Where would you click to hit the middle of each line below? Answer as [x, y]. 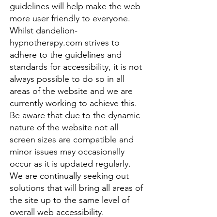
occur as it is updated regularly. [70, 164]
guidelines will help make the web [75, 6]
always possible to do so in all [67, 79]
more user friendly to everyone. [70, 18]
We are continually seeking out [69, 176]
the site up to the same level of [70, 200]
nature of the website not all [64, 127]
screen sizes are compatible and [72, 139]
